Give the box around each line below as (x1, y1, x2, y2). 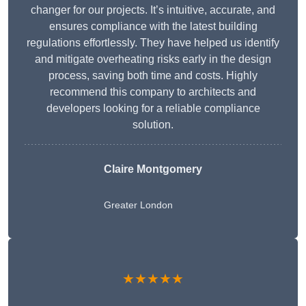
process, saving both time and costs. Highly (48, 70, 258, 82)
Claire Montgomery (104, 163, 202, 176)
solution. (133, 119, 173, 131)
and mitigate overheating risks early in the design (35, 53, 271, 66)
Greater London (104, 199, 173, 211)
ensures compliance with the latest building (48, 20, 258, 33)
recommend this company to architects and (50, 86, 256, 98)
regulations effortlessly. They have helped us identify (27, 37, 279, 49)
